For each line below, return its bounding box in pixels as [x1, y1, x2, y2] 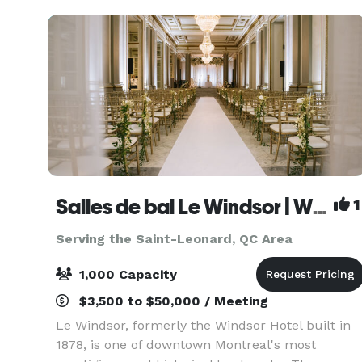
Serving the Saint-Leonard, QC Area [56, 231, 293, 246]
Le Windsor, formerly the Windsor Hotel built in [56, 318, 351, 333]
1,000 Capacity [75, 267, 177, 282]
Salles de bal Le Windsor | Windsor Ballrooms [313, 195, 327, 219]
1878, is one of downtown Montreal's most [56, 337, 316, 352]
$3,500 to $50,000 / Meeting [75, 293, 268, 309]
